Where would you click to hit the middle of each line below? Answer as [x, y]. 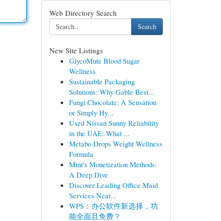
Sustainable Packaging [102, 81]
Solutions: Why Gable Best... [111, 92]
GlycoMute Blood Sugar [104, 61]
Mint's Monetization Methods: [113, 164]
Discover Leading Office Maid [113, 185]
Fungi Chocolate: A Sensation [112, 102]
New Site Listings [76, 50]
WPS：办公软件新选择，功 [113, 206]
